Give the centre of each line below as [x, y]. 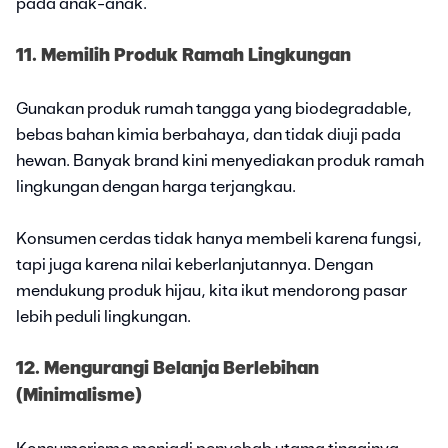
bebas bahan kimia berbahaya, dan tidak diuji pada [208, 134]
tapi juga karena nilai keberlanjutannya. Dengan [194, 264]
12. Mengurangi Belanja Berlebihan [167, 368]
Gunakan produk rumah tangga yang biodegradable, [214, 108]
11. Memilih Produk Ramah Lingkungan [183, 55]
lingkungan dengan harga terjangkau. [156, 186]
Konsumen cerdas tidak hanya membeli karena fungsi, [219, 238]
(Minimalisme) [79, 395]
